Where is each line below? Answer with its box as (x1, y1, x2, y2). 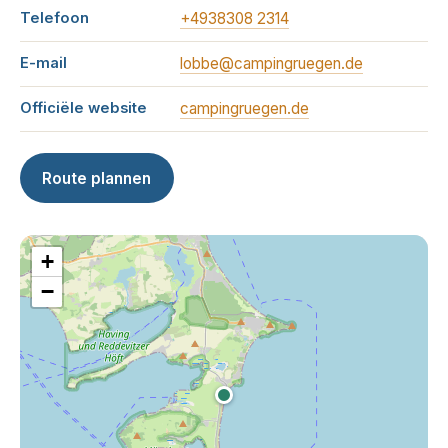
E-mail (20, 54, 67, 73)
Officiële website (20, 99, 147, 118)
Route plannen (42, 168, 152, 188)
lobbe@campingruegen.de (180, 54, 363, 74)
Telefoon (20, 9, 89, 28)
